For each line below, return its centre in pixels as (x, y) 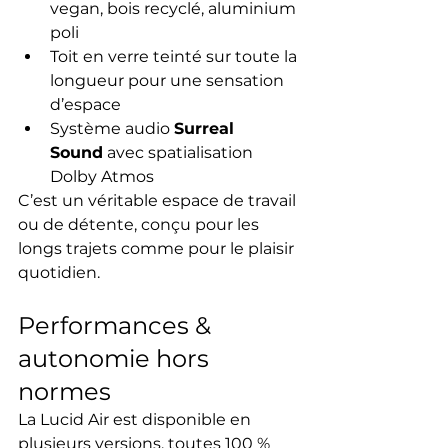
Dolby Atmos (102, 177)
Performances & (117, 326)
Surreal (206, 129)
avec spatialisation (180, 153)
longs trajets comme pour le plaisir (158, 249)
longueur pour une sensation (169, 81)
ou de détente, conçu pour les (140, 225)
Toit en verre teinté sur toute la (175, 57)
